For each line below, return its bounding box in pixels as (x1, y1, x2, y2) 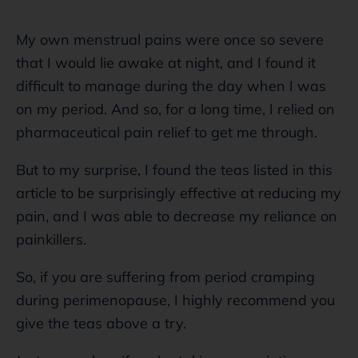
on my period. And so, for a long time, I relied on (16, 99, 335, 118)
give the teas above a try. (16, 313, 186, 332)
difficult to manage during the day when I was (16, 76, 326, 95)
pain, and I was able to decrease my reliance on (16, 206, 337, 225)
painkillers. (16, 229, 86, 249)
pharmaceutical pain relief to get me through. (16, 122, 317, 141)
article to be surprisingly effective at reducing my (16, 183, 341, 202)
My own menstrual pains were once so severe (16, 30, 324, 49)
